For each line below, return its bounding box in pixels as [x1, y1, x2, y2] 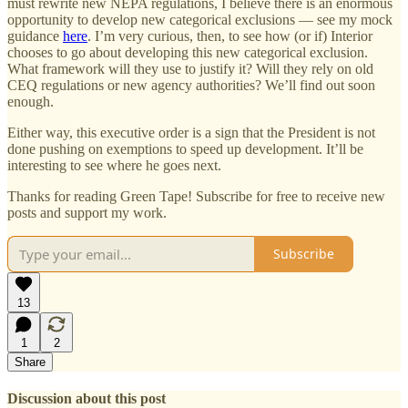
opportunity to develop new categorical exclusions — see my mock [7, 11, 393, 27]
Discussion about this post [7, 390, 166, 406]
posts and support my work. [7, 204, 167, 220]
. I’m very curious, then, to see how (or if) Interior [87, 27, 372, 44]
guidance [7, 27, 63, 44]
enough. [7, 93, 54, 109]
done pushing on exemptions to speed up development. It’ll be [7, 140, 363, 157]
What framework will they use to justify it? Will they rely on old [7, 60, 373, 76]
